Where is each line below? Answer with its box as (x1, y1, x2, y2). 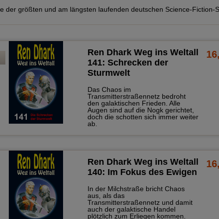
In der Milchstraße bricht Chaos (87, 185, 185, 193)
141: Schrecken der (87, 58, 168, 67)
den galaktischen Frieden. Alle (87, 99, 180, 107)
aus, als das (87, 192, 125, 199)
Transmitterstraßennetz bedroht (87, 92, 186, 100)
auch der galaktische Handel (87, 205, 175, 213)
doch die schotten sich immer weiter (87, 113, 198, 121)
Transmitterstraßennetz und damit (87, 198, 193, 206)
